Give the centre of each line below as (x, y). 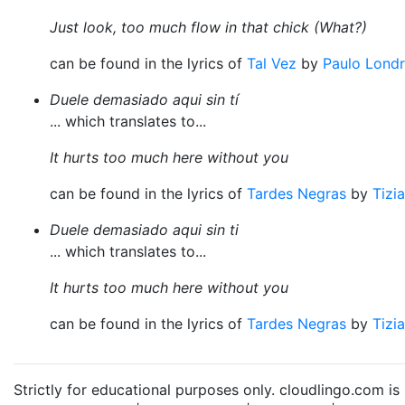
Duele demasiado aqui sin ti (144, 230)
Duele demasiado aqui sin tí (144, 99)
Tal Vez (272, 63)
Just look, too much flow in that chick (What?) (208, 27)
